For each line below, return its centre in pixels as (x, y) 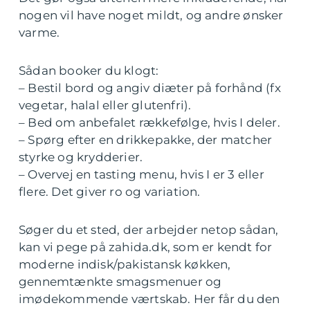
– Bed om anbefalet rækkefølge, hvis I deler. (149, 123)
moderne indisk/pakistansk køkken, (125, 265)
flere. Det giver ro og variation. (110, 192)
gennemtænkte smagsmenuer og (120, 282)
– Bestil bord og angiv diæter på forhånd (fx (150, 88)
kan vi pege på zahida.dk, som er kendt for (146, 247)
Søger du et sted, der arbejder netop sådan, (149, 230)
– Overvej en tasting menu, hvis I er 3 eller (142, 175)
